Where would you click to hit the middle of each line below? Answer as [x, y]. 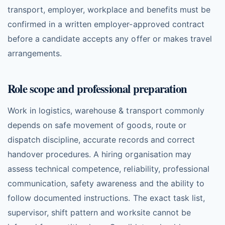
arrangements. [35, 53]
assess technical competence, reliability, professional [108, 169]
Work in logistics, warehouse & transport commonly [106, 110]
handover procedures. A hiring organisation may [99, 154]
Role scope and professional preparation [97, 89]
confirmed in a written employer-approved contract [106, 24]
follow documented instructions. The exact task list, [106, 198]
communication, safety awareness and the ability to [106, 183]
